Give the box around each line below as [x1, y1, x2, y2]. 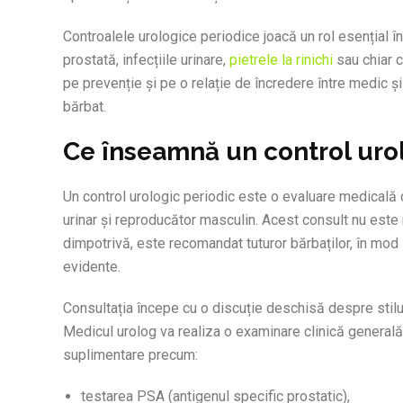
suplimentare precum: [63, 346, 198, 364]
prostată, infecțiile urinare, [63, 51, 229, 69]
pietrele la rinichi [229, 51, 333, 69]
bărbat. [63, 98, 106, 116]
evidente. [63, 258, 121, 276]
